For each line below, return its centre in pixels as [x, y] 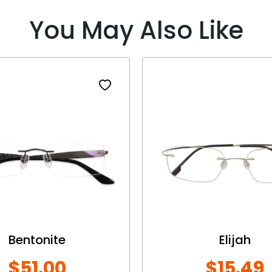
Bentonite [37, 240]
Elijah [235, 240]
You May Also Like [136, 30]
